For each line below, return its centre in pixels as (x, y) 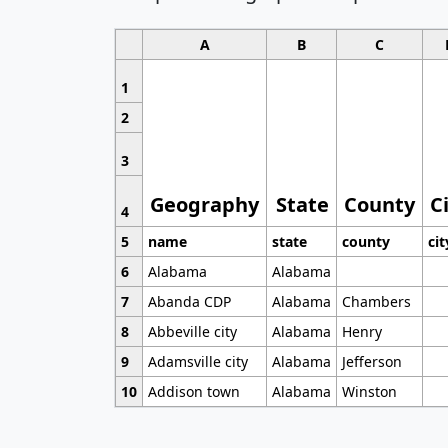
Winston (369, 392)
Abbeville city (192, 332)
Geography (205, 205)
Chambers (376, 302)
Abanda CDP (189, 302)
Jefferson (371, 362)
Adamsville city (197, 362)
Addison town (193, 392)
